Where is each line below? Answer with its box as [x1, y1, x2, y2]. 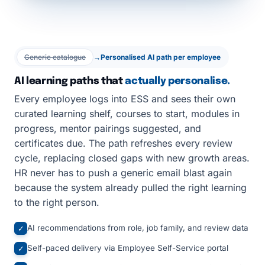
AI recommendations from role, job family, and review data [27, 223, 248, 232]
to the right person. [14, 196, 99, 208]
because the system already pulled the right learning [14, 182, 247, 193]
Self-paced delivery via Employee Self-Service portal [27, 243, 228, 253]
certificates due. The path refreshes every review [14, 137, 232, 149]
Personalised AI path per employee [101, 53, 221, 62]
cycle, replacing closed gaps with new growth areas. [14, 152, 250, 164]
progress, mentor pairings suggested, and [14, 122, 201, 134]
